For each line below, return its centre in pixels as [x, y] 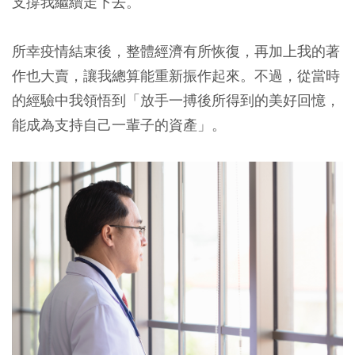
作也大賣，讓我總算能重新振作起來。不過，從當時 [176, 75]
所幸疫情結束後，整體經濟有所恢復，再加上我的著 [176, 51]
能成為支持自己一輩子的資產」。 [119, 124]
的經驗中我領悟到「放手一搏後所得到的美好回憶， [176, 100]
